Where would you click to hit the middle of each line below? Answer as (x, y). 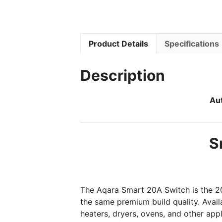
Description (123, 75)
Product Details (118, 44)
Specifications (192, 44)
